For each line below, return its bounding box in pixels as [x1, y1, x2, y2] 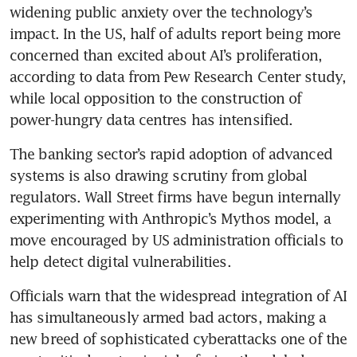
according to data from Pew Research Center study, [10, 67, 346, 85]
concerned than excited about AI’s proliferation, [10, 45, 322, 64]
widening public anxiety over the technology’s [10, 2, 313, 21]
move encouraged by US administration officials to [10, 230, 343, 249]
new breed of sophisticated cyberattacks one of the [10, 329, 347, 347]
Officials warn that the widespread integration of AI [10, 286, 347, 304]
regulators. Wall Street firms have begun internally [10, 187, 341, 206]
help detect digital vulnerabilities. [10, 252, 231, 270]
